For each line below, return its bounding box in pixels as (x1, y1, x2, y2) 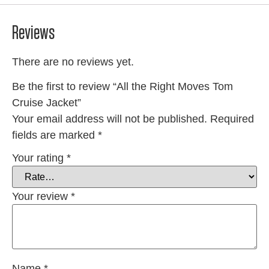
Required (210, 113, 254, 125)
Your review (12, 190, 71, 203)
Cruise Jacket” (12, 97, 81, 109)
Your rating (12, 152, 67, 165)
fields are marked (12, 129, 98, 142)
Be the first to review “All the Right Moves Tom (12, 80, 233, 93)
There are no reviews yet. (12, 55, 134, 68)
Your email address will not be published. (12, 113, 207, 125)
